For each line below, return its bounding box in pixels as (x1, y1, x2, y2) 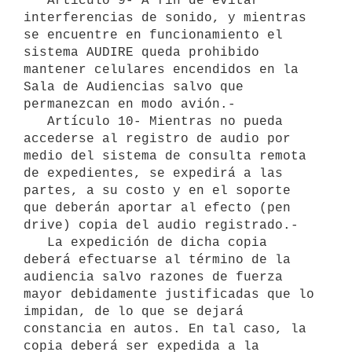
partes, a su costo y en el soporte (24, 183, 291, 198)
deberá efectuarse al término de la (24, 252, 291, 267)
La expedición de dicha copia (24, 235, 47, 250)
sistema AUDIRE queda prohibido (24, 45, 259, 60)
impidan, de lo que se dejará (24, 304, 244, 319)
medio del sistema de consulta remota (24, 148, 306, 163)
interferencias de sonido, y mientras (24, 10, 306, 25)
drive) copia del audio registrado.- (24, 218, 299, 233)
